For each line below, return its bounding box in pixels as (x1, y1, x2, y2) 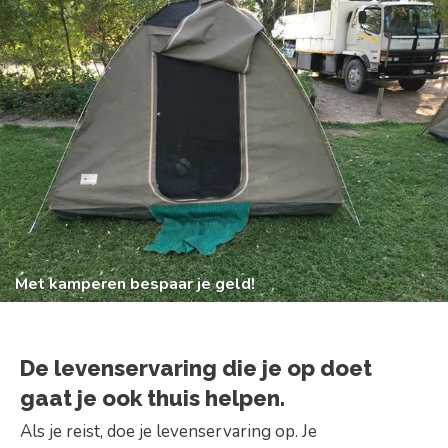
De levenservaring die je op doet (20, 355, 372, 382)
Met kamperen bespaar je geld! (15, 273, 255, 296)
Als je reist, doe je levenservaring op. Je (20, 419, 317, 443)
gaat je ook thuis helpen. (20, 385, 285, 412)
